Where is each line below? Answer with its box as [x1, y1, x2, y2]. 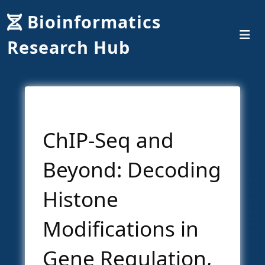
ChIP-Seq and [43, 125, 174, 154]
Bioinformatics [27, 10, 161, 33]
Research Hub [7, 35, 130, 59]
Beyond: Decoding [43, 155, 221, 183]
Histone [43, 185, 118, 213]
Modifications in [43, 214, 199, 243]
